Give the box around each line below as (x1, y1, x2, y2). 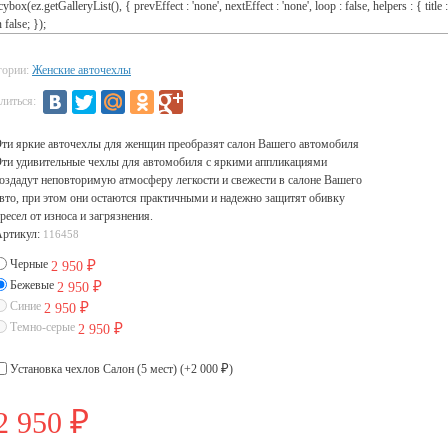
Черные (10, 257, 48, 271)
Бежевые (10, 278, 54, 292)
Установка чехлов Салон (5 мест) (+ (7, 362, 191, 376)
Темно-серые (10, 320, 75, 334)
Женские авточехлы (32, 63, 131, 77)
